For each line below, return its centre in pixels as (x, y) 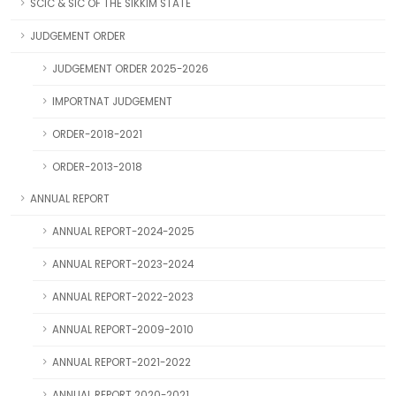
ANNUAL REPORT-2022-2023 (123, 297)
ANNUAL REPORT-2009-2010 (123, 330)
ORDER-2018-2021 (97, 134)
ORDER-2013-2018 (97, 167)
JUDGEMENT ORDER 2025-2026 (130, 69)
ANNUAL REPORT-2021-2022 (122, 362)
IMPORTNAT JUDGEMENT (112, 102)
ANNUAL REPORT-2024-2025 (123, 232)
